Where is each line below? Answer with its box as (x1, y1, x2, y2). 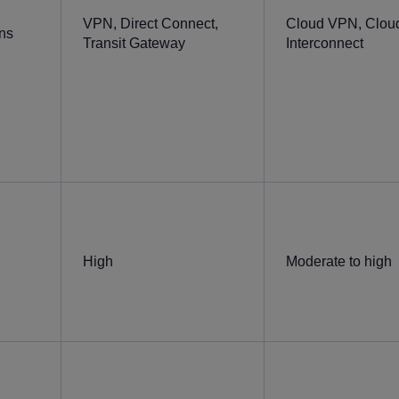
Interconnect (286, 35, 363, 51)
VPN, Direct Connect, (83, 15, 218, 31)
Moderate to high (286, 253, 392, 269)
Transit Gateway (83, 35, 185, 51)
